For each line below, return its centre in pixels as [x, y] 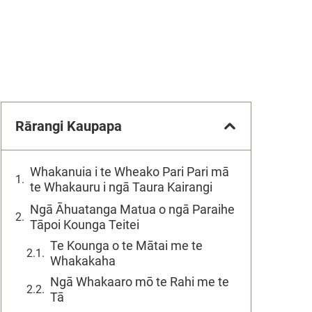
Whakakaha [83, 261]
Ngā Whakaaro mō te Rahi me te [140, 282]
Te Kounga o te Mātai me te [126, 245]
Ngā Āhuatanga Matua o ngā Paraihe [132, 209]
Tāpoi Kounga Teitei [85, 225]
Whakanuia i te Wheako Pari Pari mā [130, 172]
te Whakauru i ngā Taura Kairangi [121, 187]
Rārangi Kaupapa [69, 126]
